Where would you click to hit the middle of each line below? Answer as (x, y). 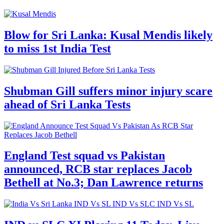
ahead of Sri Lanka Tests (67, 104)
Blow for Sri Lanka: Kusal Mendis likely (108, 35)
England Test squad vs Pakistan (84, 156)
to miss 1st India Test (57, 48)
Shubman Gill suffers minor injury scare (108, 91)
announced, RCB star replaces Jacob (98, 169)
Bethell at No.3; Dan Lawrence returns (103, 183)
